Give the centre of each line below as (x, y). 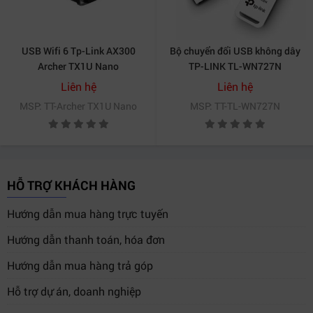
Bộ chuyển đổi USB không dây (235, 51)
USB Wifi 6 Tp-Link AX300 (78, 51)
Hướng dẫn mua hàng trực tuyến (88, 213)
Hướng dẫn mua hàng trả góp (80, 265)
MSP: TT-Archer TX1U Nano (78, 106)
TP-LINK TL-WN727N (235, 66)
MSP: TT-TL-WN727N (235, 106)
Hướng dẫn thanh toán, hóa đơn (86, 239)
